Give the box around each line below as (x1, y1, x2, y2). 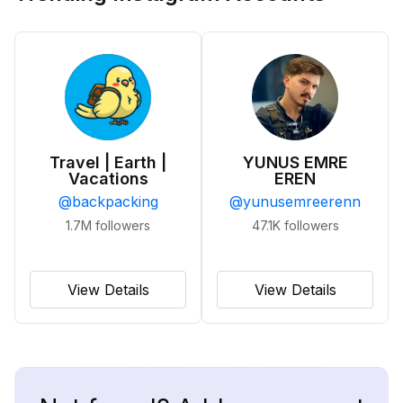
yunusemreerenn (243, 193, 361, 210)
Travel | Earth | (49, 153, 166, 172)
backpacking (71, 193, 158, 210)
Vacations (67, 169, 148, 188)
